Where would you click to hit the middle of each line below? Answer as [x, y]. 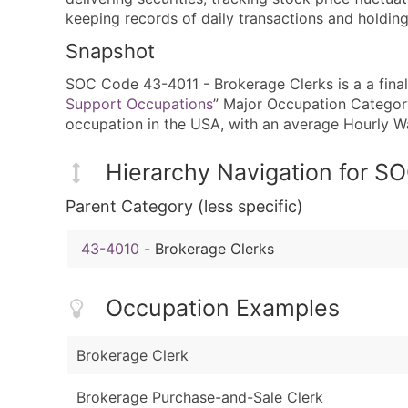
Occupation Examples [223, 308]
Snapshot [110, 51]
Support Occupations [139, 104]
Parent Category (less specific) [184, 207]
